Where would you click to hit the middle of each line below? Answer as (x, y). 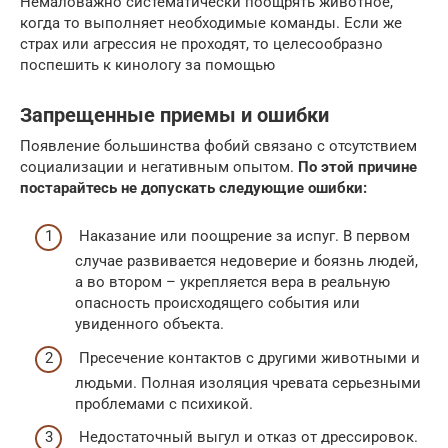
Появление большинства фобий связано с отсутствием (218, 145)
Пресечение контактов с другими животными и (247, 357)
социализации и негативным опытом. (159, 166)
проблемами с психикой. (164, 403)
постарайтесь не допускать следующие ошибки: (193, 187)
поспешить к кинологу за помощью (147, 64)
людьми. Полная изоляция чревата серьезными (248, 382)
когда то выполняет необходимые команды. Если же (211, 22)
